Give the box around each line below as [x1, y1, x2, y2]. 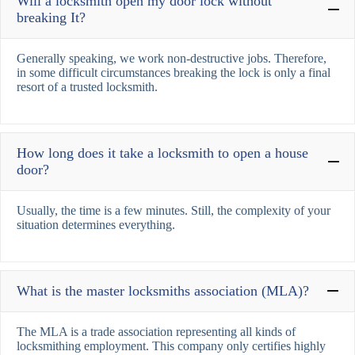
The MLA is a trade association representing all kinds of [17, 324, 296, 338]
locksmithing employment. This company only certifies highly [17, 338, 326, 353]
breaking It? [17, 9, 86, 25]
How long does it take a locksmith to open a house [17, 144, 308, 161]
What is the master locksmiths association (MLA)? [17, 282, 309, 299]
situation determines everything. [17, 217, 175, 231]
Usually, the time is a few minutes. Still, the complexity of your [17, 203, 330, 217]
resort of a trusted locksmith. [17, 79, 158, 94]
